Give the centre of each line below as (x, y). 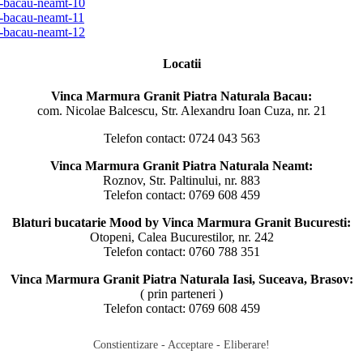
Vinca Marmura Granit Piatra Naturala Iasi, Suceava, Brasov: (181, 279)
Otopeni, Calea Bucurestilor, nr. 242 (181, 237)
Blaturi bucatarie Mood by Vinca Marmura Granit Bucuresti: (181, 222)
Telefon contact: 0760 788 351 (181, 251)
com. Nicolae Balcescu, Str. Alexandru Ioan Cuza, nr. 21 (181, 110)
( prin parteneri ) (181, 293)
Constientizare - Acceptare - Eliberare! (181, 344)
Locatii (181, 64)
